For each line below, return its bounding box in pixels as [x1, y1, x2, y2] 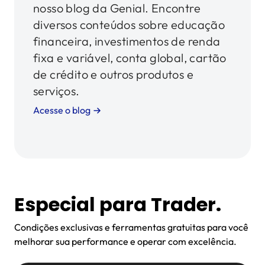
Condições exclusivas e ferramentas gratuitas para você [14, 221, 248, 234]
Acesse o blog [33, 104, 91, 117]
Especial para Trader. [14, 191, 221, 218]
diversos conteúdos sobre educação [33, 17, 225, 33]
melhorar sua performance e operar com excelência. [14, 235, 237, 248]
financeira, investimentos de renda [33, 34, 221, 49]
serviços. [33, 83, 80, 99]
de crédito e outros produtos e [33, 67, 193, 82]
